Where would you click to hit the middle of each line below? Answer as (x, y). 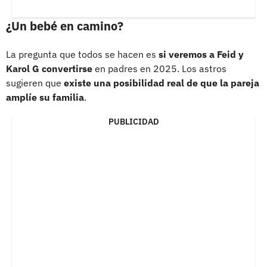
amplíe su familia (45, 97)
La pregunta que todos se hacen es (82, 54)
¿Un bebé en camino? (65, 26)
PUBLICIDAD (133, 121)
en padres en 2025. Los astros (159, 68)
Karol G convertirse (49, 68)
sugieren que (35, 83)
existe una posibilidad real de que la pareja (162, 83)
